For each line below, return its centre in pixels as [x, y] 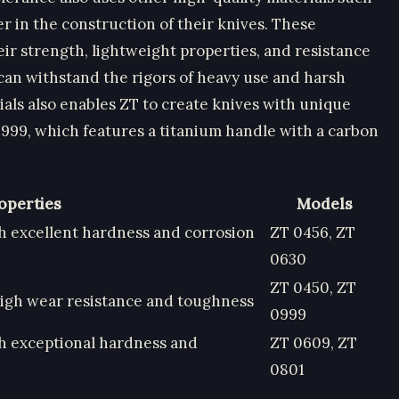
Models [324, 204]
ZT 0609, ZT [313, 342]
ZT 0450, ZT [313, 287]
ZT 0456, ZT [313, 232]
